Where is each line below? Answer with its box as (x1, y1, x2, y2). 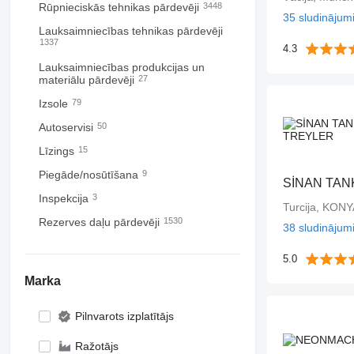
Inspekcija (38, 192, 92, 205)
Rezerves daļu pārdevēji (38, 216, 163, 228)
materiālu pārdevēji (38, 73, 137, 86)
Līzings (38, 145, 77, 157)
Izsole (38, 97, 71, 110)
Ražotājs (74, 340, 119, 352)
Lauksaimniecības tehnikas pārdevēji (38, 24, 223, 37)
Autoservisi (38, 121, 96, 134)
